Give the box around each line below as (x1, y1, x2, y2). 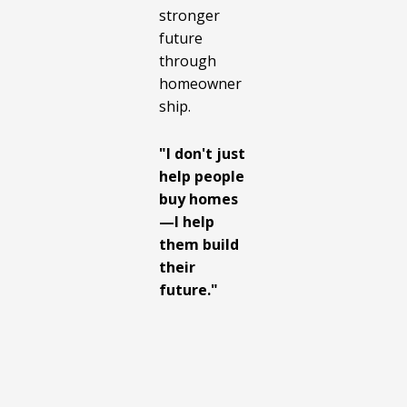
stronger (159, 5, 220, 26)
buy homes (159, 188, 238, 209)
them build (159, 233, 239, 254)
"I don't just (159, 143, 245, 164)
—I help (159, 211, 214, 232)
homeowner (159, 74, 242, 94)
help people (159, 165, 244, 186)
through (159, 51, 216, 72)
